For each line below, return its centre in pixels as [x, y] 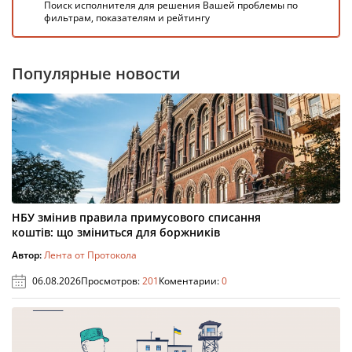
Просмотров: [112, 280]
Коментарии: [190, 280]
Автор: [28, 255]
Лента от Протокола [90, 255]
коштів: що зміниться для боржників [116, 232]
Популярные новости [96, 73]
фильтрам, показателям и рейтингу [127, 17]
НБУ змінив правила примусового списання [136, 217]
